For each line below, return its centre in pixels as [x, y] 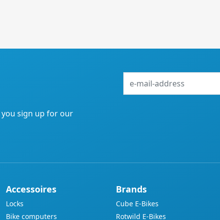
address [138, 101]
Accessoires [31, 189]
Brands [131, 189]
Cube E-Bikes [137, 204]
